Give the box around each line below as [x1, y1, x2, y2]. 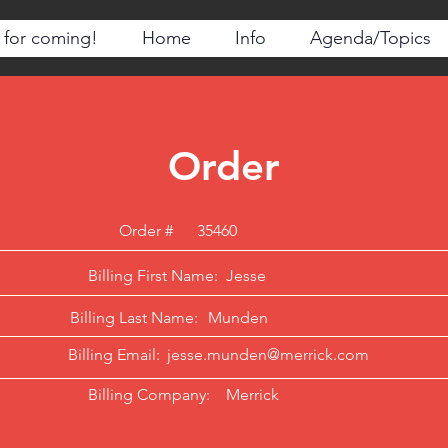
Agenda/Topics [309, 27, 431, 49]
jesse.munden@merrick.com [167, 345, 369, 364]
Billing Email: [68, 345, 160, 364]
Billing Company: [88, 385, 210, 404]
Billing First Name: [88, 266, 218, 285]
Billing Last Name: [70, 308, 198, 327]
